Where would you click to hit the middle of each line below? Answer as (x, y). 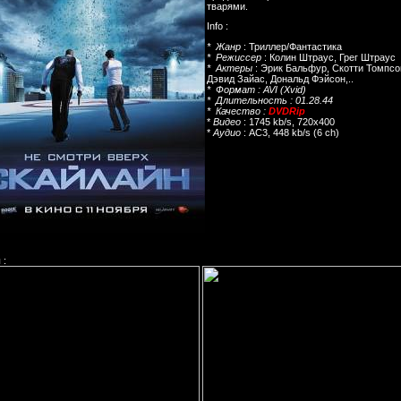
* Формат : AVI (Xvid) (256, 89)
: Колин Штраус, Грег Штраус (330, 57)
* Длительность (247, 100)
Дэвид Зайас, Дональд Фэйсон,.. (280, 78)
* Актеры (231, 68)
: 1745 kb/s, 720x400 (288, 121)
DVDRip (287, 111)
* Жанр (224, 46)
